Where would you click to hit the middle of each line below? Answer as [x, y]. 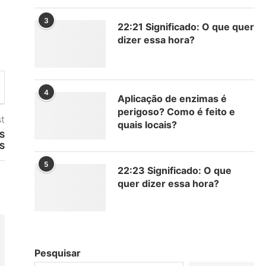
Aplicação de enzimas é [172, 98]
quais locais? [147, 124]
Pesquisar [58, 253]
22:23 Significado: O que [175, 170]
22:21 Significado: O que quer [186, 26]
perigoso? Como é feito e [176, 111]
